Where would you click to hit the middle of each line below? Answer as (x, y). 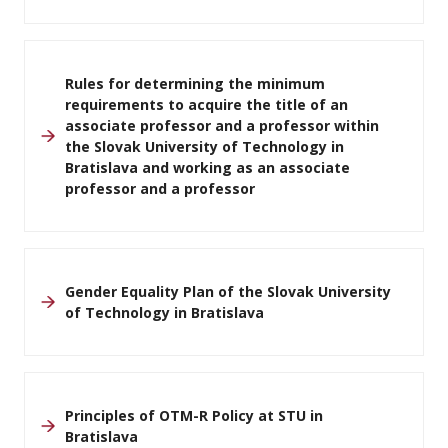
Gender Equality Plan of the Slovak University (228, 291)
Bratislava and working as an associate (207, 167)
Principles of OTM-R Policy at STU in (194, 415)
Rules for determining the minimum (195, 83)
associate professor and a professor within (222, 125)
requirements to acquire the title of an (206, 104)
